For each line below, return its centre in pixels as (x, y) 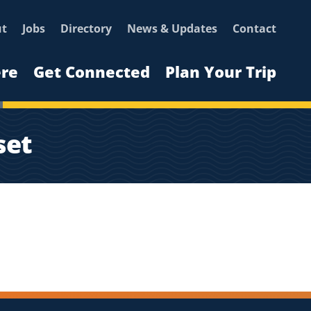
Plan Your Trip (220, 72)
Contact (254, 28)
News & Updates (172, 28)
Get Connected (91, 72)
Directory (86, 28)
